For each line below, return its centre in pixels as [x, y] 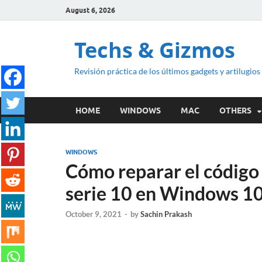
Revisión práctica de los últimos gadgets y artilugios [167, 71]
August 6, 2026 [90, 10]
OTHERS [235, 110]
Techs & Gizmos [155, 50]
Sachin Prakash [166, 214]
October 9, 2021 [94, 214]
